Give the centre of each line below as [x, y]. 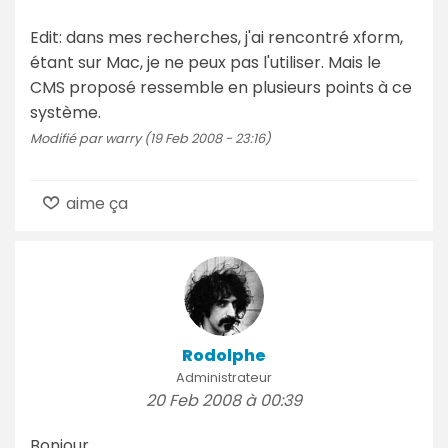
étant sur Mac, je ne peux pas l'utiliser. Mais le [205, 62]
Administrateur [224, 377]
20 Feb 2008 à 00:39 [224, 400]
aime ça [95, 203]
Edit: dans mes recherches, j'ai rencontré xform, [216, 37]
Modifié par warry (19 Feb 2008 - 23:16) [150, 138]
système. [65, 112]
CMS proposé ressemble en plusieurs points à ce [221, 87]
